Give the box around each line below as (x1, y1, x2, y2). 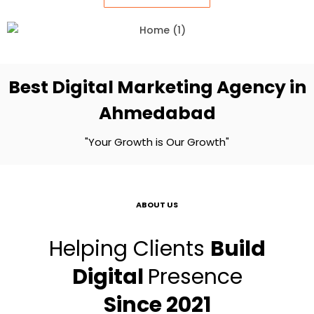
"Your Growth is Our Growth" (85, 135, 229, 149)
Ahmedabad (98, 101, 216, 125)
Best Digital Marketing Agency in (8, 75, 306, 100)
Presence (147, 262, 243, 292)
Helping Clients (48, 234, 210, 264)
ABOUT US (136, 199, 178, 210)
